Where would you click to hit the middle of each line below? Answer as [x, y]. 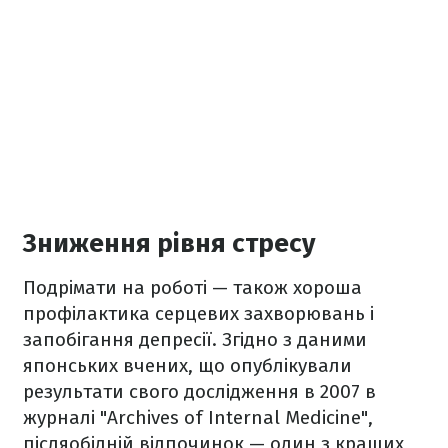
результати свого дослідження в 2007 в [199, 392]
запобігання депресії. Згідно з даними [195, 340]
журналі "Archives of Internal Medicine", [198, 418]
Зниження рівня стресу [169, 244]
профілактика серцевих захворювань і [198, 314]
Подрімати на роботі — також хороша [192, 288]
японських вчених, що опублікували [187, 366]
